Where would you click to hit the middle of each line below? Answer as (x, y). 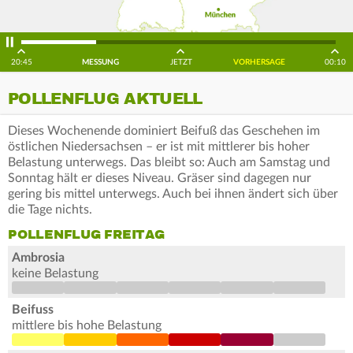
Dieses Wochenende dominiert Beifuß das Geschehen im (164, 131)
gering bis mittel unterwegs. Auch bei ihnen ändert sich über (173, 194)
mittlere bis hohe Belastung (87, 326)
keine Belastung (55, 274)
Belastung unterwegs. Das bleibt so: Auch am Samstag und (169, 163)
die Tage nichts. (50, 210)
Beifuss (33, 310)
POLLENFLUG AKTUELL (105, 99)
